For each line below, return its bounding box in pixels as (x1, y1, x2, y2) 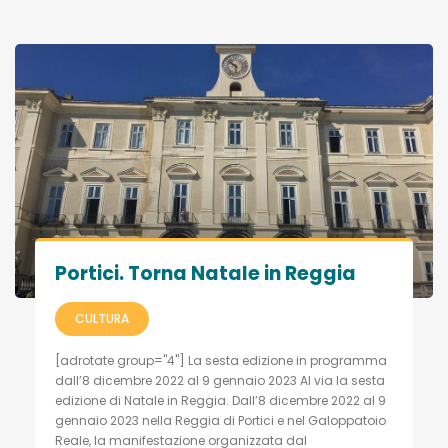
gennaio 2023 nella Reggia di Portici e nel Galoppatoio (55, 411, 386, 429)
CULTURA (75, 309, 129, 327)
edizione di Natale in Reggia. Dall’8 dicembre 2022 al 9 (55, 391, 386, 409)
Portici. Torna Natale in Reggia (55, 259, 356, 287)
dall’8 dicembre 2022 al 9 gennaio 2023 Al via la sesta (55, 371, 385, 389)
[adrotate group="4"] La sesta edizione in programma (55, 351, 387, 369)
